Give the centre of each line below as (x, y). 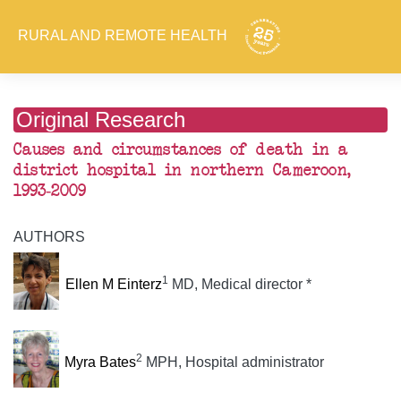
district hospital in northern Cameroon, (182, 171)
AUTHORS (49, 237)
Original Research (101, 120)
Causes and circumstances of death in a (181, 150)
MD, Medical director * (239, 285)
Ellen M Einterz (113, 285)
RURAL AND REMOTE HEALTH (124, 36)
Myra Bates (101, 362)
